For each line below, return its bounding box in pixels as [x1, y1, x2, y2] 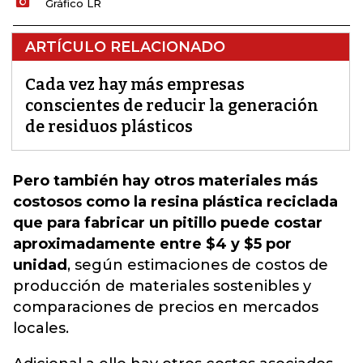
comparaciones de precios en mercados [13, 298, 318, 316]
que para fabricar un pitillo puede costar [13, 214, 322, 232]
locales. [13, 319, 69, 337]
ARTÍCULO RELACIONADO [25, 38, 225, 56]
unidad [13, 256, 67, 274]
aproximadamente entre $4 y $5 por [13, 235, 292, 253]
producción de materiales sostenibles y [13, 277, 311, 295]
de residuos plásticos [25, 117, 193, 136]
